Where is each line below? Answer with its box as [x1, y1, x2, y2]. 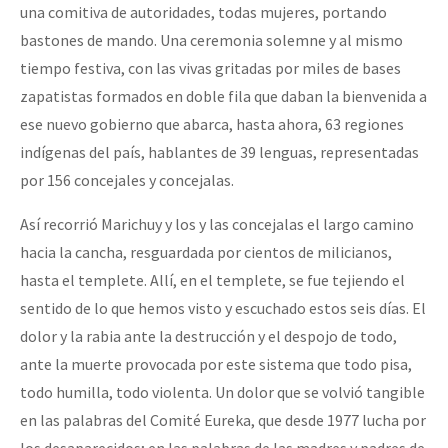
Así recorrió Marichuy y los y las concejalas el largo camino [20, 214, 414, 235]
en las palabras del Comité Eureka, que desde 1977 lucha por [20, 410, 426, 431]
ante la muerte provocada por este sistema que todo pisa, [20, 354, 412, 375]
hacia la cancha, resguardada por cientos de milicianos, [20, 242, 392, 263]
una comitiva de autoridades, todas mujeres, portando [20, 2, 387, 23]
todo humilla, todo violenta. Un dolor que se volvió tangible [20, 382, 425, 403]
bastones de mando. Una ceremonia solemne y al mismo [20, 30, 403, 51]
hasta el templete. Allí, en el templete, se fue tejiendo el [20, 270, 405, 291]
